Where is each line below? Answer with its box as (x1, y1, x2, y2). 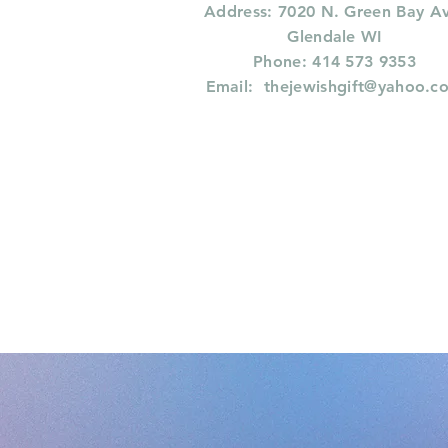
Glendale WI (287, 26, 382, 46)
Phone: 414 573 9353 (252, 51, 417, 71)
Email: (205, 76, 265, 96)
